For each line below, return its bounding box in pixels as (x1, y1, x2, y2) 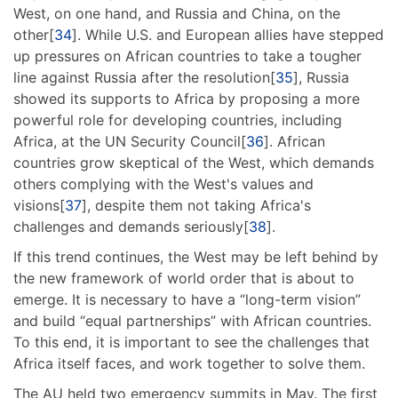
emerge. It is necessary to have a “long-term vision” (13, 290, 361, 308)
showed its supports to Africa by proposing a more (13, 89, 360, 107)
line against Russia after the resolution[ (13, 68, 275, 86)
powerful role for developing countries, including (13, 110, 342, 129)
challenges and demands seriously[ (13, 217, 249, 235)
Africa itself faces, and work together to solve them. (13, 354, 365, 372)
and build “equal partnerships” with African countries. (13, 311, 371, 330)
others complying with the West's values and (13, 174, 314, 193)
